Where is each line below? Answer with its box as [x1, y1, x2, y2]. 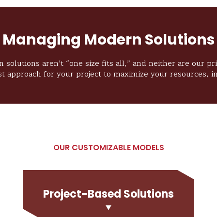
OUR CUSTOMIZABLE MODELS [53, 141, 164, 153]
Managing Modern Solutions [2, 29, 215, 50]
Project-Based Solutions [43, 186, 174, 201]
